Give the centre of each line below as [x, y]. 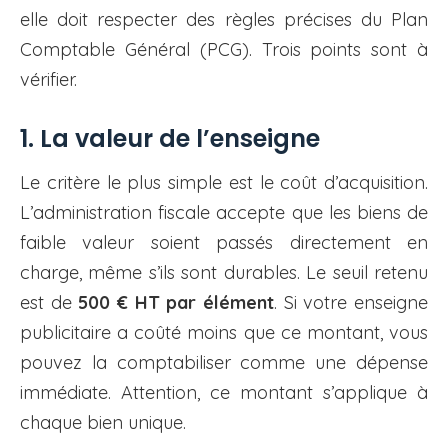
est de [49, 303]
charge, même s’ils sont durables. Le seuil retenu [224, 273]
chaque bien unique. [103, 423]
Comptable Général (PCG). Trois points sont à [224, 50]
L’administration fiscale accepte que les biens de [224, 213]
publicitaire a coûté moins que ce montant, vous [224, 333]
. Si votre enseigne [351, 303]
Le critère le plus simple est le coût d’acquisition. [224, 183]
